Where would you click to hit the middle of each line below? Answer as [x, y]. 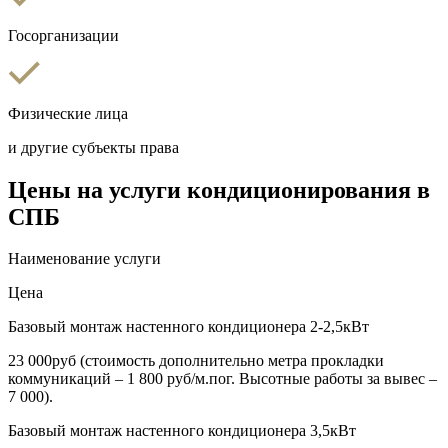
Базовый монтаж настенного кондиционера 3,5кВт [182, 431]
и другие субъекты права [93, 147]
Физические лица [68, 113]
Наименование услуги [84, 259]
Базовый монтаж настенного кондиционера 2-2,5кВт [188, 327]
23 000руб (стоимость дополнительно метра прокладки [196, 361]
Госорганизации [63, 35]
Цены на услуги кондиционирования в [219, 189]
